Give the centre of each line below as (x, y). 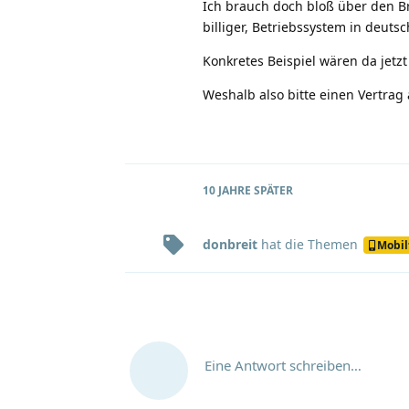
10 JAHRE (227, 190)
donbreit (230, 245)
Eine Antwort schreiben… (283, 365)
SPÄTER (272, 190)
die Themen (323, 245)
